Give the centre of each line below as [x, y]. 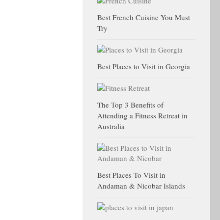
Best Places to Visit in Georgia [144, 66]
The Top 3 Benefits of [130, 105]
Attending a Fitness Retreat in [142, 115]
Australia [111, 126]
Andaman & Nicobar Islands [141, 186]
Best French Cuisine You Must [144, 17]
